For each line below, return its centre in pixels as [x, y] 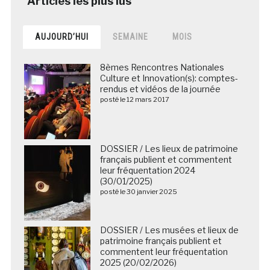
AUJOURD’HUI [61, 36]
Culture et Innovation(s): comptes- [169, 78]
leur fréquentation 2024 [147, 170]
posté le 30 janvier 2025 [138, 191]
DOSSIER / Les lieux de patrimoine [169, 148]
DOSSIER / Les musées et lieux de [169, 230]
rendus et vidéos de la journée [160, 89]
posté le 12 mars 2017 [134, 99]
